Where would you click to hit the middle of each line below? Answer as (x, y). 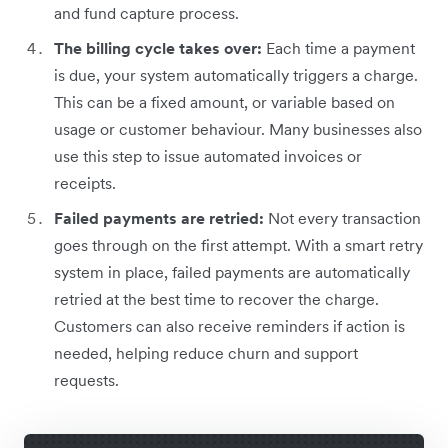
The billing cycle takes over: (160, 47)
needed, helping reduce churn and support (206, 352)
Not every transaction (344, 217)
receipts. (85, 182)
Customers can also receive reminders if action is (229, 325)
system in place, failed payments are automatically (232, 271)
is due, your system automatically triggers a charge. (236, 74)
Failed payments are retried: (161, 217)
